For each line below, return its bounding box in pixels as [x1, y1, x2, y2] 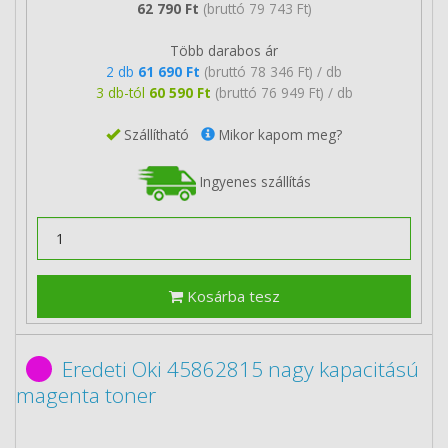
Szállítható [120, 125, 201, 144]
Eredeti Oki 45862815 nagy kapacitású [62, 354, 419, 383]
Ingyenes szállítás [196, 172, 311, 192]
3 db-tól [95, 83, 149, 102]
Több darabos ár [170, 41, 278, 60]
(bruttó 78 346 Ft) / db [204, 62, 342, 81]
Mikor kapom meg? [215, 125, 342, 144]
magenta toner [16, 380, 156, 409]
